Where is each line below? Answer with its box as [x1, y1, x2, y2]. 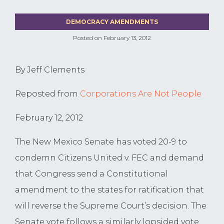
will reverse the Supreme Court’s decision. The [15, 201, 206, 211]
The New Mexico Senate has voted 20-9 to [15, 137, 187, 147]
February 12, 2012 [15, 113, 83, 123]
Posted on [73, 34, 102, 42]
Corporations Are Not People [80, 89, 201, 99]
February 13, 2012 [103, 34, 151, 42]
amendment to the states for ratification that [15, 185, 204, 195]
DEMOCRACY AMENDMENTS [66, 18, 158, 26]
